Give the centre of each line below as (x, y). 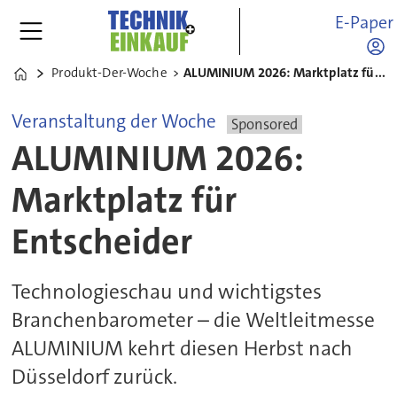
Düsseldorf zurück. (95, 377)
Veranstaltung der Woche (114, 121)
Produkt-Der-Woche (109, 73)
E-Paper (365, 22)
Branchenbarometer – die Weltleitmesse (194, 320)
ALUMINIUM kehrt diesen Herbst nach (183, 348)
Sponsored (265, 124)
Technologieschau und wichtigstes (167, 292)
